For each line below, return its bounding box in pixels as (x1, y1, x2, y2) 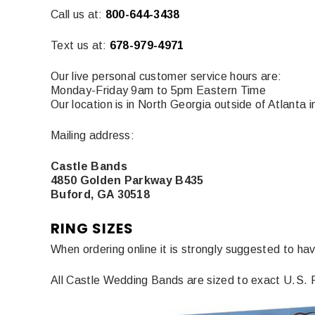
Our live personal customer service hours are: (51, 70, 282, 82)
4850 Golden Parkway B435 (51, 174, 204, 186)
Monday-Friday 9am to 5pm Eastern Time (51, 84, 266, 96)
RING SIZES (51, 218, 134, 238)
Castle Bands (51, 160, 127, 172)
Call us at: (51, 8, 105, 20)
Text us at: (51, 39, 110, 51)
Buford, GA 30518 (51, 188, 150, 200)
